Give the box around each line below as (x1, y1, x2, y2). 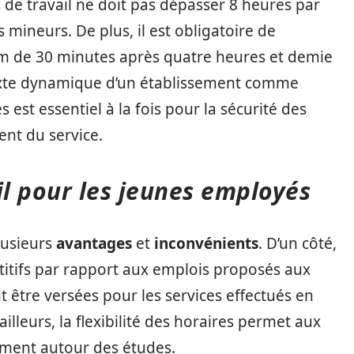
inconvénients (154, 233, 258, 254)
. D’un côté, (258, 233, 337, 254)
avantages (56, 233, 132, 254)
